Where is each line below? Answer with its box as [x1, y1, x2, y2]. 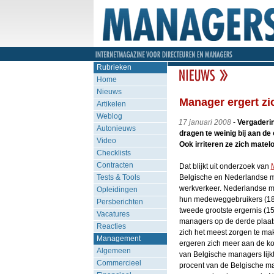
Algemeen [96, 246, 131, 255]
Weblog [96, 112, 122, 120]
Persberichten [96, 198, 143, 206]
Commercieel [96, 259, 141, 267]
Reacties [96, 222, 126, 231]
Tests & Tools [96, 173, 140, 182]
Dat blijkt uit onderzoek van [179, 162, 271, 171]
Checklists [96, 149, 131, 157]
